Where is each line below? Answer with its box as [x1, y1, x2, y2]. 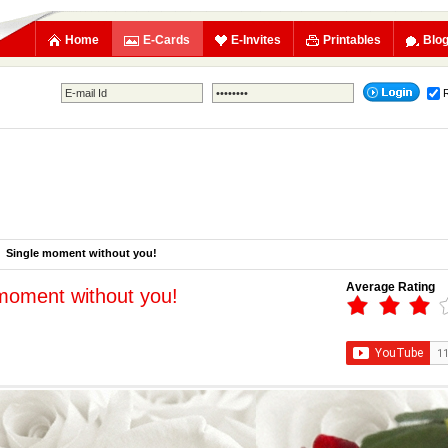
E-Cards [143, 33, 190, 47]
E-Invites [231, 33, 281, 47]
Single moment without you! [6, 247, 157, 259]
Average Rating [346, 280, 435, 294]
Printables [323, 33, 381, 47]
